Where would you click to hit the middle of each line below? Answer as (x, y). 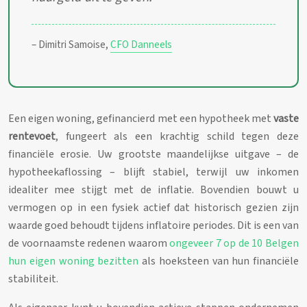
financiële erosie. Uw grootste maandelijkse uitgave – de (153, 154)
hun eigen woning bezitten (74, 261)
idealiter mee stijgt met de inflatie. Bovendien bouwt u (153, 189)
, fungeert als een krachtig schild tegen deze (177, 136)
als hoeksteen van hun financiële (219, 261)
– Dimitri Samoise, (71, 44)
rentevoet (32, 136)
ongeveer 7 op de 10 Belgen (234, 243)
